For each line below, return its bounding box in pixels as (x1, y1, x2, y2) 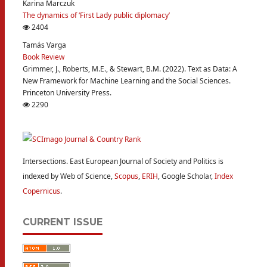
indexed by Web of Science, (23, 171, 114, 181)
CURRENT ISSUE (23, 216, 103, 228)
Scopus (114, 171, 138, 181)
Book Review (23, 52, 64, 62)
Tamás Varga (23, 40, 66, 50)
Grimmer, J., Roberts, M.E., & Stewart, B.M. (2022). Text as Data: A (23, 64, 237, 74)
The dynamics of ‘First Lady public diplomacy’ (23, 10, 170, 20)
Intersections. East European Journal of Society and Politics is (23, 156, 223, 166)
